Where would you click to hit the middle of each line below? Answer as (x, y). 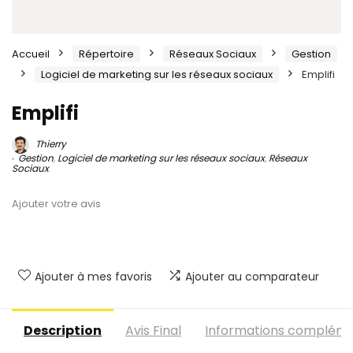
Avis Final (153, 330)
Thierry (50, 144)
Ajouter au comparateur (252, 276)
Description (63, 330)
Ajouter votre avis (56, 203)
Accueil (31, 54)
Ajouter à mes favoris (93, 276)
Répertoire (106, 54)
